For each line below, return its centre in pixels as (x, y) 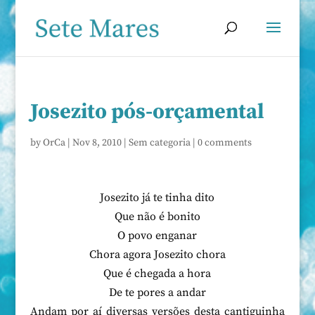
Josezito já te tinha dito (157, 198)
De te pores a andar (157, 292)
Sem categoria (159, 143)
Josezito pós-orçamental (147, 112)
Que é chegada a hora (157, 274)
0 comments (224, 143)
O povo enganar (157, 236)
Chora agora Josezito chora (157, 255)
